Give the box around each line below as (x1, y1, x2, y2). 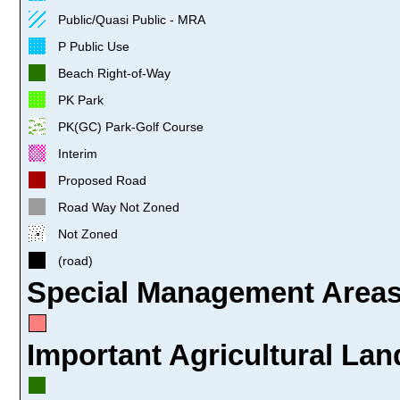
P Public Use (58, 38, 129, 54)
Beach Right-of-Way (58, 65, 171, 80)
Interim (58, 146, 97, 161)
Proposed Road (58, 172, 146, 187)
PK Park (58, 92, 104, 107)
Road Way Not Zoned (58, 199, 179, 214)
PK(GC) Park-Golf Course (58, 119, 204, 134)
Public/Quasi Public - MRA (58, 12, 205, 27)
